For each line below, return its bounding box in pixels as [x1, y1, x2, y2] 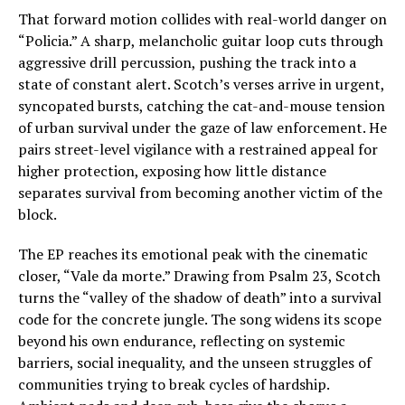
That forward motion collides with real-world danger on [18, 9, 387, 29]
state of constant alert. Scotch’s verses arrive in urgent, [18, 74, 384, 94]
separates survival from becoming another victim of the [18, 183, 382, 202]
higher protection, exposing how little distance [18, 161, 326, 181]
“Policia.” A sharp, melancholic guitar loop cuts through [18, 31, 383, 51]
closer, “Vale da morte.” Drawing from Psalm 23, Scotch [18, 266, 381, 286]
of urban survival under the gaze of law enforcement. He [18, 118, 387, 137]
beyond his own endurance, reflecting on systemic [18, 331, 345, 351]
